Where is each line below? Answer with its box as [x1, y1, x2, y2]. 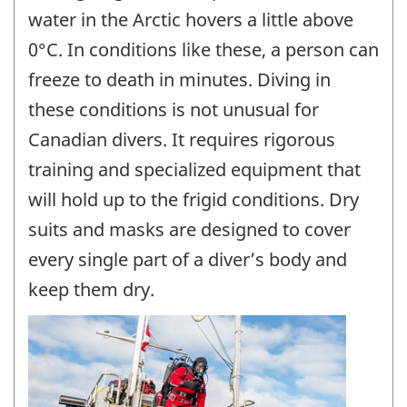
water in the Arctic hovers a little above [28, 7, 353, 33]
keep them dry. [28, 277, 154, 303]
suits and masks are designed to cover [28, 217, 351, 243]
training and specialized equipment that [28, 157, 361, 183]
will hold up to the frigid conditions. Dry [28, 187, 359, 213]
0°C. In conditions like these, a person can [28, 37, 379, 63]
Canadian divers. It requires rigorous [28, 127, 335, 153]
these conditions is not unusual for [28, 97, 319, 123]
